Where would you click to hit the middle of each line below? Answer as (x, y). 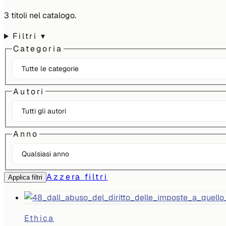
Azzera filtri (77, 177)
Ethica (39, 218)
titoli (19, 16)
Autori (29, 91)
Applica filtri (25, 177)
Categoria (38, 49)
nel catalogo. (52, 16)
